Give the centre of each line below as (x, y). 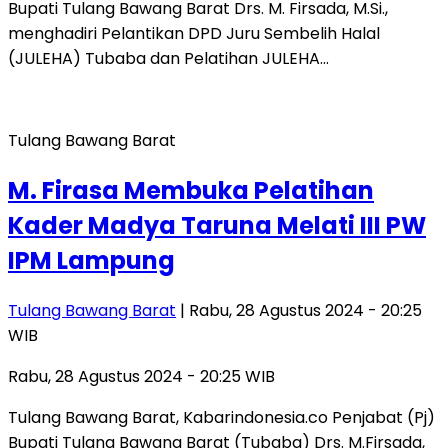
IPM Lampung (91, 261)
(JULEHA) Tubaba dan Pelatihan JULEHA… (168, 59)
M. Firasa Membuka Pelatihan (191, 191)
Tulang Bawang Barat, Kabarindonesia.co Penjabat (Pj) (221, 418)
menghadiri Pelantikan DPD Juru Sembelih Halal (194, 34)
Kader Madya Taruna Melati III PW (217, 226)
